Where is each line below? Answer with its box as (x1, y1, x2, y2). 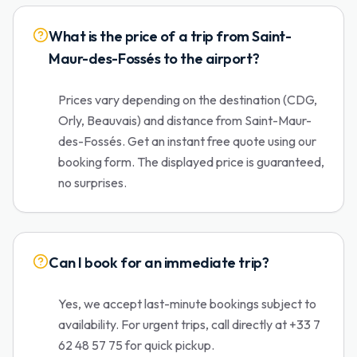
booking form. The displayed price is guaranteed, (58, 154, 324, 170)
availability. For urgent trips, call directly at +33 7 (58, 316, 320, 332)
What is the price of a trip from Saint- (49, 27, 292, 45)
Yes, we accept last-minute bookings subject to (58, 296, 316, 312)
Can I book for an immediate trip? (49, 253, 269, 272)
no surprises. (58, 175, 127, 190)
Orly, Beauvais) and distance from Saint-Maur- (58, 112, 312, 128)
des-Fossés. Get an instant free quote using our (58, 133, 316, 149)
